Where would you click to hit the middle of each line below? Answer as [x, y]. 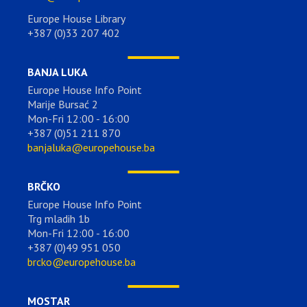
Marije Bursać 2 [63, 104]
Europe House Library [76, 18]
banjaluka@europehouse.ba [91, 147]
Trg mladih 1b [59, 218]
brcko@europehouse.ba [82, 261]
